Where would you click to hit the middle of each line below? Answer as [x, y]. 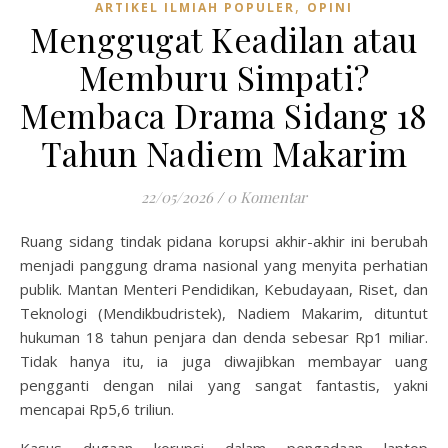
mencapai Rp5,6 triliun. [97, 409]
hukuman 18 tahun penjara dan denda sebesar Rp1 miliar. [224, 337]
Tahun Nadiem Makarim [224, 153]
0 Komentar [267, 197]
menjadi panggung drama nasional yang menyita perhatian [224, 265]
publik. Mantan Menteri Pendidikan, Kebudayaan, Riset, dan [224, 289]
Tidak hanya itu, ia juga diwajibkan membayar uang [224, 361]
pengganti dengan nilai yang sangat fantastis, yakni [224, 385]
